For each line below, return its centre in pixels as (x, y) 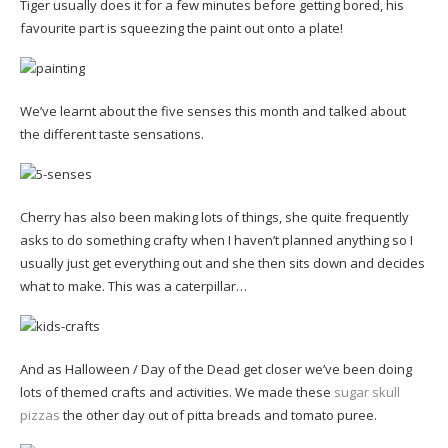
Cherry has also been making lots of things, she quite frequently (214, 216)
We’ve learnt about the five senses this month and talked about (213, 110)
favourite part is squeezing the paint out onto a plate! (181, 27)
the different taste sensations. (112, 133)
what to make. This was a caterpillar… (133, 285)
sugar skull (367, 391)
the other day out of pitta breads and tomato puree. (218, 414)
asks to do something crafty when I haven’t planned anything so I (216, 239)
